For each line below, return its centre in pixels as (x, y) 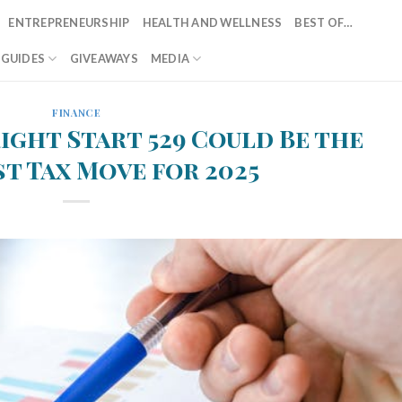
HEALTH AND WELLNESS (212, 22)
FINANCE (77, 113)
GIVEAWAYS (104, 58)
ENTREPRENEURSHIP (69, 22)
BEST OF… (324, 22)
